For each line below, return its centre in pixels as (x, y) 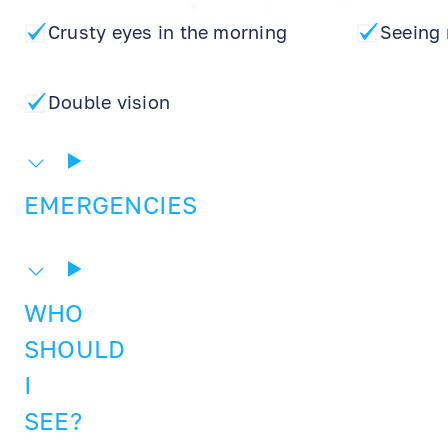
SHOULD (75, 348)
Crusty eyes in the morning (168, 32)
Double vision (109, 102)
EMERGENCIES (111, 204)
